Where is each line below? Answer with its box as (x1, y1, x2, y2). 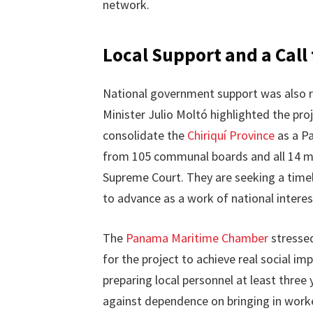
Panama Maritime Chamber (125, 230, 268, 247)
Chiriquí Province (187, 126, 275, 143)
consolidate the (102, 126, 187, 143)
